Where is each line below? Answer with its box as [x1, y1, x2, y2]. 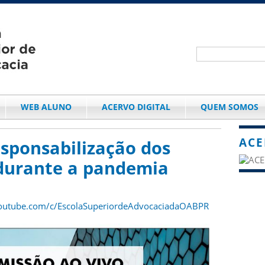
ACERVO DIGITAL [101, 101, 170, 112]
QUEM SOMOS [200, 101, 258, 112]
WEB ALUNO [20, 101, 72, 112]
